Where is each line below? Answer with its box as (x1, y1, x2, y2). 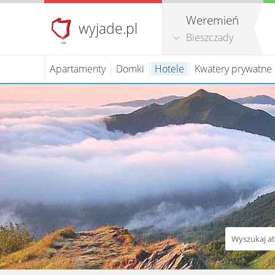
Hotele (155, 62, 184, 76)
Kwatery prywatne (195, 62, 272, 76)
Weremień (186, 12, 239, 28)
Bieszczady (186, 31, 233, 44)
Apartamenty (50, 62, 106, 76)
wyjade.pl (79, 18, 137, 38)
